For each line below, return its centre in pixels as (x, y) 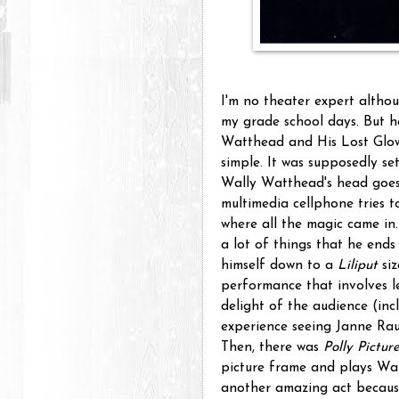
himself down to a (279, 266)
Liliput (358, 266)
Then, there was (272, 348)
